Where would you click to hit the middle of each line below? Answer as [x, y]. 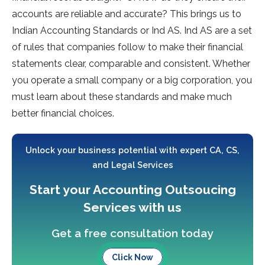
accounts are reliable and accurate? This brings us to [127, 14]
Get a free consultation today [132, 233]
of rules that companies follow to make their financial [127, 47]
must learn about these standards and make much [122, 97]
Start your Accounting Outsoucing [132, 190]
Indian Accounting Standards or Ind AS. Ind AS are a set [132, 31]
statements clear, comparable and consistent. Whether [131, 64]
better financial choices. [63, 114]
